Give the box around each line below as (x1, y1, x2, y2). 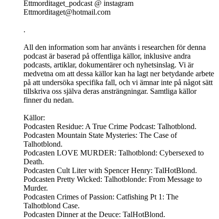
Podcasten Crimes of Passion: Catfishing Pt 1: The (23, 193, 178, 201)
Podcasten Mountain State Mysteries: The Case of (23, 131, 177, 140)
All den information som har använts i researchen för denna (23, 43, 206, 52)
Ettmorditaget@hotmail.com (23, 8, 110, 17)
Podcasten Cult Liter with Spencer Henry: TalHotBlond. (23, 166, 197, 175)
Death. (23, 157, 44, 166)
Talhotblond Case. (23, 201, 80, 210)
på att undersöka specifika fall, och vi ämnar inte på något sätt (23, 78, 213, 87)
